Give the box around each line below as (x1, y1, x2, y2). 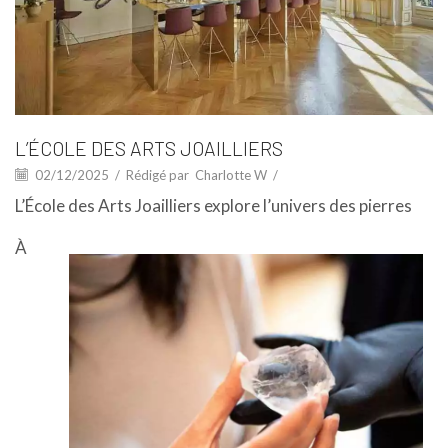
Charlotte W (195, 167, 267, 184)
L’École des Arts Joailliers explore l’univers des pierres (15, 195, 412, 217)
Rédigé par (126, 167, 189, 184)
